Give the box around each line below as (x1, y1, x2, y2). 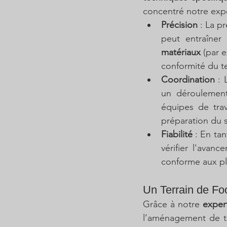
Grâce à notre (143, 199, 203, 210)
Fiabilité (161, 129, 193, 140)
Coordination (161, 74, 215, 85)
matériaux (161, 47, 201, 58)
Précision (161, 19, 198, 30)
